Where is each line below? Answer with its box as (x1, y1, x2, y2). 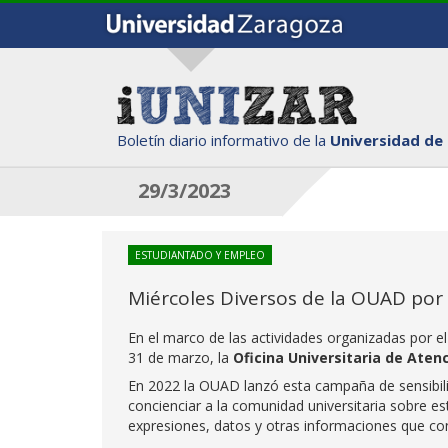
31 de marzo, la (128, 348, 233, 367)
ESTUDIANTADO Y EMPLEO (135, 248, 265, 262)
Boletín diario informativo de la (117, 129, 330, 150)
